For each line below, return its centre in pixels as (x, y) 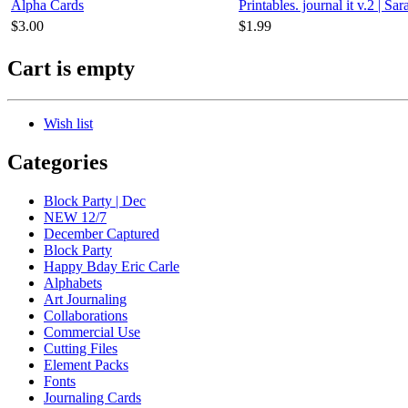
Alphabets (73, 282)
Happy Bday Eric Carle (112, 266)
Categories (57, 162)
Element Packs (86, 364)
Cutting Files (81, 348)
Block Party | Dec (95, 200)
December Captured (102, 233)
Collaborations (86, 315)
